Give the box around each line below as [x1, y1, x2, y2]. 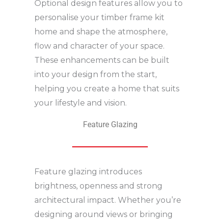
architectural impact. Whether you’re [34, 195, 181, 205]
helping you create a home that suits [34, 84, 179, 93]
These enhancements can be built [34, 55, 169, 65]
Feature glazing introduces [34, 167, 142, 176]
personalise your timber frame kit [34, 13, 165, 22]
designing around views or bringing [34, 210, 173, 219]
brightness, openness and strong [34, 181, 163, 191]
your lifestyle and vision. [34, 98, 127, 108]
